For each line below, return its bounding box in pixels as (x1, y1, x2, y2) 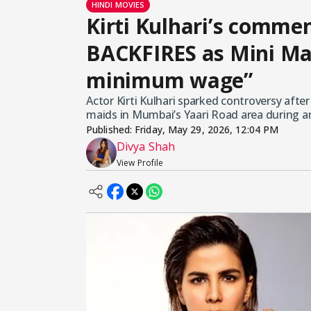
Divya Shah (117, 139, 175, 155)
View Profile (117, 157, 164, 169)
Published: (86, 123, 135, 137)
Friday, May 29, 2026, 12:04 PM (135, 123, 279, 137)
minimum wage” (86, 66, 253, 95)
